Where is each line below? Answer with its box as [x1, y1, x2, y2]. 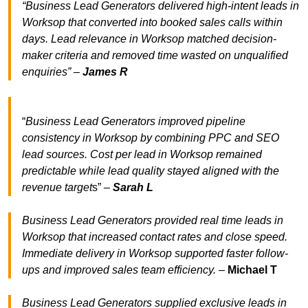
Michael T [228, 264, 277, 276]
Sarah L [113, 181, 153, 194]
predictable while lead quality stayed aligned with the [22, 165, 279, 177]
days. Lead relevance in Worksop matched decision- [22, 33, 276, 45]
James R [82, 66, 128, 78]
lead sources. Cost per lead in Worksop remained [22, 148, 262, 161]
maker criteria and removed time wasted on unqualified [22, 49, 288, 62]
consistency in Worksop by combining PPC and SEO [22, 132, 279, 144]
